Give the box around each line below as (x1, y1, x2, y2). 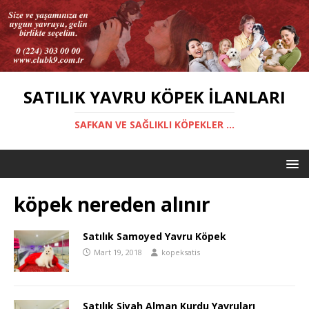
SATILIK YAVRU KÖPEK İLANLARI (23, 85, 286, 108)
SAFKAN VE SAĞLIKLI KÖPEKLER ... (74, 117, 235, 131)
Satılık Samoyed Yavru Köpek (83, 229, 226, 243)
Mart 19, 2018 (94, 246, 142, 257)
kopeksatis (161, 246, 200, 257)
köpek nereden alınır (14, 190, 210, 217)
